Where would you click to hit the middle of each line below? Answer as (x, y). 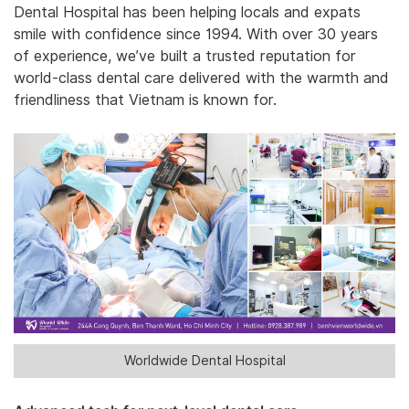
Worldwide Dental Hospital (204, 360)
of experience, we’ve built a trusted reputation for (185, 57)
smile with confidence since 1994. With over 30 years (196, 35)
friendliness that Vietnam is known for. (145, 100)
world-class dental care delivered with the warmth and (201, 79)
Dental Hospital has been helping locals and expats (187, 13)
